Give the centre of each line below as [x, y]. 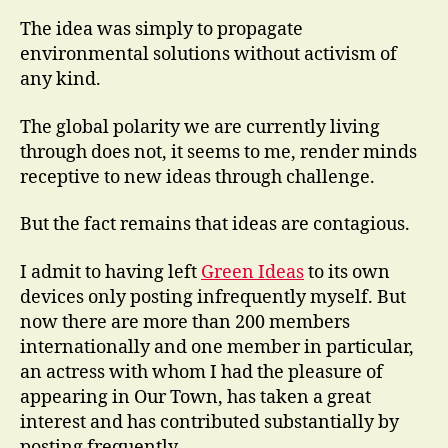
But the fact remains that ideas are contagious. [215, 224]
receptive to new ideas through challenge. [197, 177]
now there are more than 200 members [185, 322]
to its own [347, 272]
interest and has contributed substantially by [209, 422]
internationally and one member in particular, [217, 347]
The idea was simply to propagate [161, 29]
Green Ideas [252, 272]
